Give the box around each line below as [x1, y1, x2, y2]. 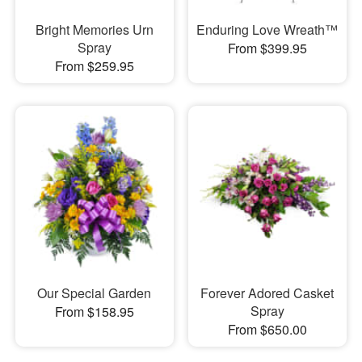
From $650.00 [227, 319, 307, 339]
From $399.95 [227, 39, 307, 58]
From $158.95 [54, 301, 134, 321]
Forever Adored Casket [200, 283, 335, 302]
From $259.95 [54, 57, 134, 76]
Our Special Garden [37, 283, 152, 302]
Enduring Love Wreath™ [196, 20, 339, 40]
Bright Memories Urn [35, 20, 154, 40]
